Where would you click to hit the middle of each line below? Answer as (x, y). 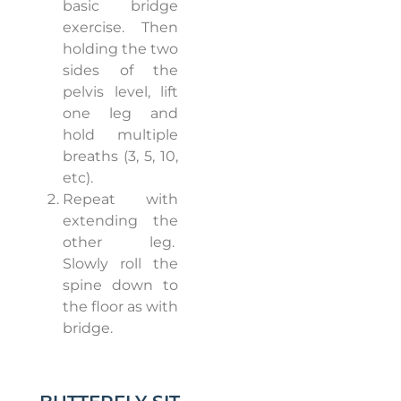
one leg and (120, 114)
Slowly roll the (120, 264)
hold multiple (120, 135)
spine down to (120, 286)
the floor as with (120, 307)
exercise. (94, 28)
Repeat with (120, 200)
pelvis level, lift (120, 92)
